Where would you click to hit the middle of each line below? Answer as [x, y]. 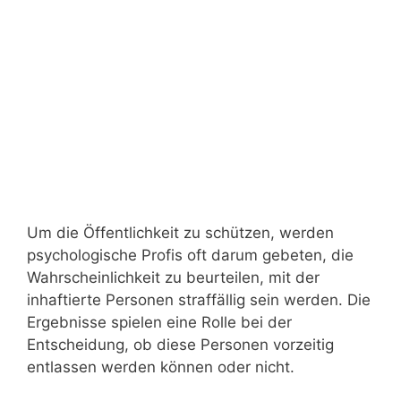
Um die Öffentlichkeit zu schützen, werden [180, 232]
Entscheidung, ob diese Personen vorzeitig [180, 344]
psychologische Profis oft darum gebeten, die [190, 255]
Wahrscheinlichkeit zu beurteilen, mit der [173, 277]
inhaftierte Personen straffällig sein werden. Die [199, 299]
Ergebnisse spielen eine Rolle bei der [159, 322]
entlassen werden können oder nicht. [161, 367]
